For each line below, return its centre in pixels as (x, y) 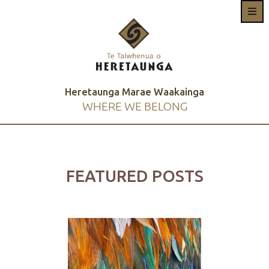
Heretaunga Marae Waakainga (134, 92)
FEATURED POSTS (134, 175)
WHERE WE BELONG (134, 107)
